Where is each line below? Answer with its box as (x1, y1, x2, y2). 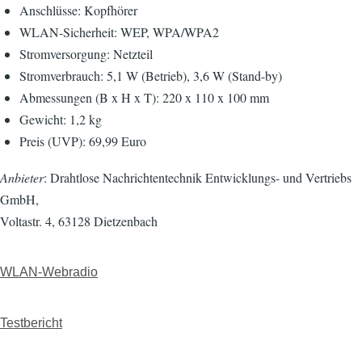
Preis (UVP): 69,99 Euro (19, 133, 146, 149)
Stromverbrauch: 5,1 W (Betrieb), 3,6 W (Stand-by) (19, 67, 282, 84)
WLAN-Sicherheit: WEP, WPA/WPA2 (19, 23, 219, 40)
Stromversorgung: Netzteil (19, 45, 153, 62)
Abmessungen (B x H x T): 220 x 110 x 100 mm (19, 89, 269, 106)
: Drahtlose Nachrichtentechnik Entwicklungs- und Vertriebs (44, 169, 351, 186)
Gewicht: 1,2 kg (19, 111, 102, 128)
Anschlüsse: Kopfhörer (19, 2, 137, 19)
